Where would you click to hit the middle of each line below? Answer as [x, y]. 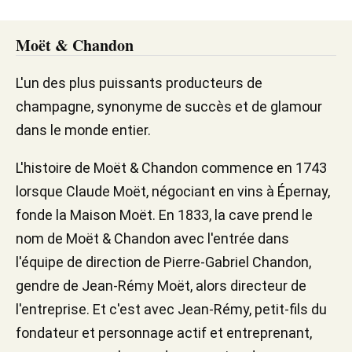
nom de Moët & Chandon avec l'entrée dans [152, 238]
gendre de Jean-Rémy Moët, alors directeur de [161, 286]
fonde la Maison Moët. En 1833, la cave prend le [164, 215]
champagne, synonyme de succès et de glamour [169, 106]
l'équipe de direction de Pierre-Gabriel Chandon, [163, 262]
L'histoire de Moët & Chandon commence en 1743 [171, 168]
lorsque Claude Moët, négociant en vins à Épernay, [173, 191]
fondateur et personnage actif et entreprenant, [164, 333]
